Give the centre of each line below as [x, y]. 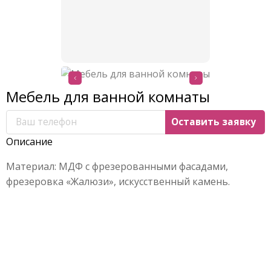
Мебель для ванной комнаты [108, 96]
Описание [29, 141]
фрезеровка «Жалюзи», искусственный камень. [118, 181]
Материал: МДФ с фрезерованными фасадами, [117, 166]
